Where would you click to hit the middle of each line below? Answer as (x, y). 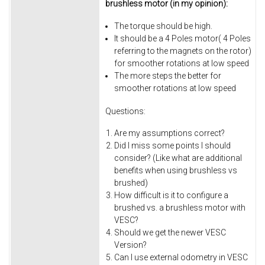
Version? (130, 245)
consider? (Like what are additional (178, 158)
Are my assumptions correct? (169, 133)
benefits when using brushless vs (176, 171)
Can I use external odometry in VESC (181, 258)
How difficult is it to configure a (171, 195)
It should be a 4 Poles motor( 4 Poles (182, 39)
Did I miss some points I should (172, 146)
